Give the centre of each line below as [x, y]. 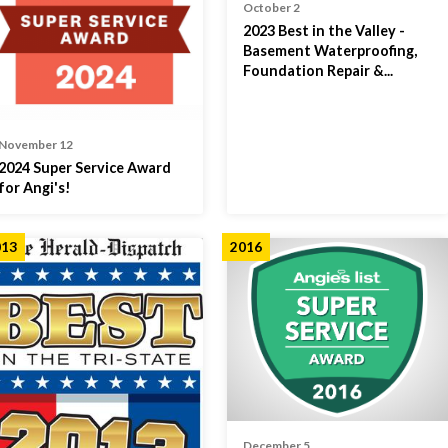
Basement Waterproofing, [330, 51]
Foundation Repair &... [318, 71]
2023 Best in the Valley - [324, 31]
